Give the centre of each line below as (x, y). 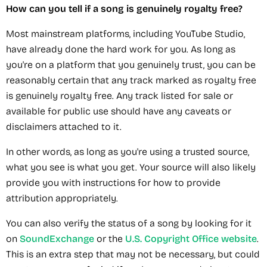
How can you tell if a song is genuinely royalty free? (124, 8)
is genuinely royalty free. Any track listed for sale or (119, 95)
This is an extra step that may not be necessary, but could (133, 254)
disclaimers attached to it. (64, 126)
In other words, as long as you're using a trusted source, (128, 151)
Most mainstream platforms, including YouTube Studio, (125, 33)
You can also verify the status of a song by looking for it (129, 223)
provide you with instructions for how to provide (113, 182)
